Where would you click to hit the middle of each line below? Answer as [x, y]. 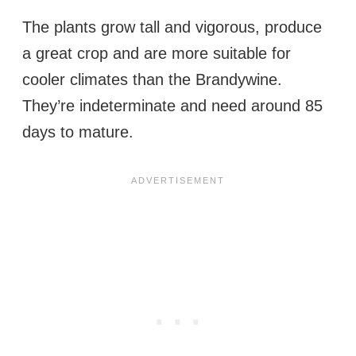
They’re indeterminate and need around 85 [172, 106]
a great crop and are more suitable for [157, 54]
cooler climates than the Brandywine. [152, 80]
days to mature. [78, 132]
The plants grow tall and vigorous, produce [172, 27]
